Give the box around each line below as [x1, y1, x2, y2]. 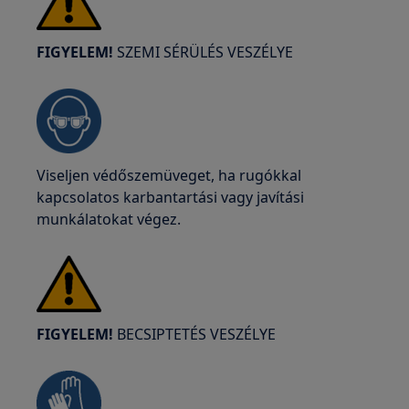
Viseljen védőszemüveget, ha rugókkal [37, 165, 302, 185]
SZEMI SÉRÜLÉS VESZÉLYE [113, 42, 294, 62]
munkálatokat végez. [37, 209, 182, 229]
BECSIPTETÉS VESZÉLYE [117, 324, 277, 344]
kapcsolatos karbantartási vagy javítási [37, 187, 305, 207]
